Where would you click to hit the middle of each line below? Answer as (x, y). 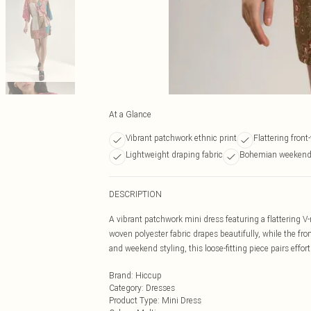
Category (125, 288)
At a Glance (130, 114)
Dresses (160, 288)
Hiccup (149, 275)
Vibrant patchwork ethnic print (181, 138)
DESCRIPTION (135, 194)
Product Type (133, 300)
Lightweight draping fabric (174, 154)
